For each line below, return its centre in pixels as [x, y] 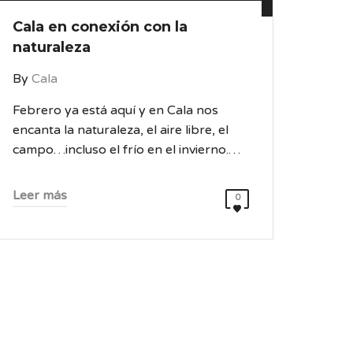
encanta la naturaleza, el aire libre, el [121, 130]
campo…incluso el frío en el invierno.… [126, 150]
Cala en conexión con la [100, 27]
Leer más [40, 195]
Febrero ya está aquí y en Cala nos [115, 110]
